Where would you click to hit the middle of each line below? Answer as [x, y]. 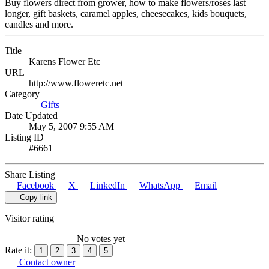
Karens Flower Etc [65, 61]
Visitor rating [29, 218]
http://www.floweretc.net [76, 83]
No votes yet [101, 238]
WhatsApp [160, 185]
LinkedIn [107, 185]
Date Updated [31, 115]
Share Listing [30, 174]
